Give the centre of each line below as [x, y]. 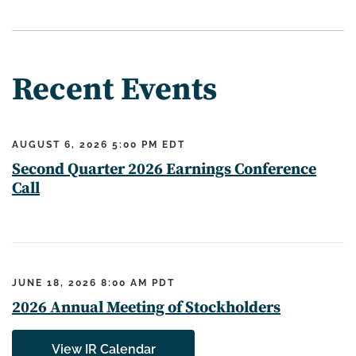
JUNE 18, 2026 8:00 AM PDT [93, 283]
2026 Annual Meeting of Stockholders [146, 308]
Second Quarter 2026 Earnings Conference [164, 170]
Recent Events [114, 90]
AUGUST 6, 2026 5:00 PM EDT [99, 145]
